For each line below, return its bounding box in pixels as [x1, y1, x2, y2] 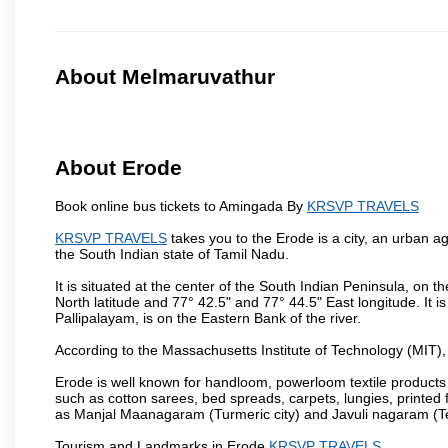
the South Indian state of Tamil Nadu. [55, 245, 289, 262]
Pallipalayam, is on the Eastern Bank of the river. [55, 309, 361, 326]
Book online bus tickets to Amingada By [55, 197, 307, 214]
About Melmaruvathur [55, 65, 275, 89]
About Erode [55, 156, 182, 180]
